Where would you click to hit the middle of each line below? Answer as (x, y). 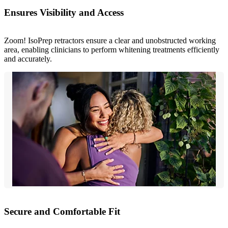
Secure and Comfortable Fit (62, 211)
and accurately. (28, 59)
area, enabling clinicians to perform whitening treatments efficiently (112, 49)
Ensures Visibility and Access (64, 13)
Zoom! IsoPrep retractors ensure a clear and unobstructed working (110, 40)
